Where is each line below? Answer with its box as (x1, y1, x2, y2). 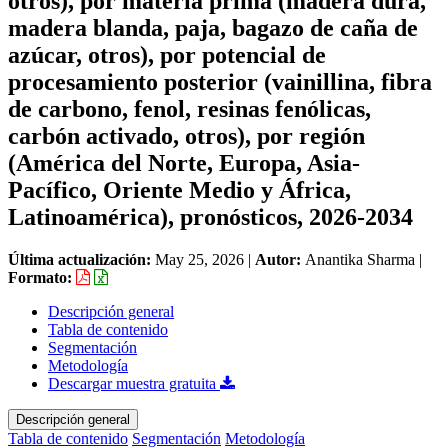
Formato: (8, 268, 76, 286)
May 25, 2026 (155, 250, 244, 268)
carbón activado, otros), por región (8, 122, 365, 149)
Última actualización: (8, 250, 155, 268)
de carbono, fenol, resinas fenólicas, (8, 95, 371, 122)
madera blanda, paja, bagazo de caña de (8, 14, 418, 41)
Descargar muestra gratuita (48, 374, 220, 392)
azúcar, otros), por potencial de (8, 41, 326, 68)
